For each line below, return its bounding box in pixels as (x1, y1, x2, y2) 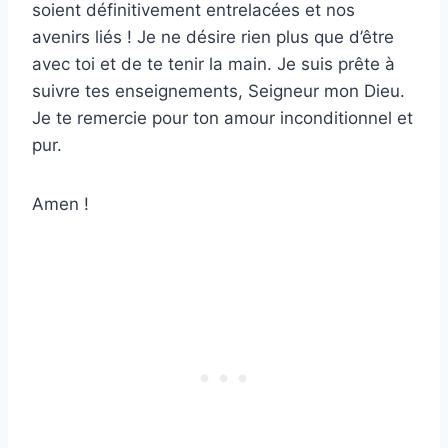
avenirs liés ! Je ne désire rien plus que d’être (32, 26, 394, 47)
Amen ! (32, 193, 89, 214)
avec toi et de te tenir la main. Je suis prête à (32, 53, 395, 74)
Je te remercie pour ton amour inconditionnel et (32, 107, 413, 128)
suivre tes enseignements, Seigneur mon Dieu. (32, 80, 405, 101)
